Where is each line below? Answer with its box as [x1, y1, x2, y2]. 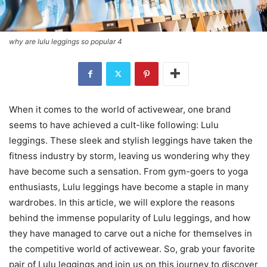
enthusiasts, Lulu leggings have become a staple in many [9, 181, 249, 193]
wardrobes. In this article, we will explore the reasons [9, 196, 235, 208]
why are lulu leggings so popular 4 [9, 36, 122, 46]
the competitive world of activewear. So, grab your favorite [9, 243, 255, 254]
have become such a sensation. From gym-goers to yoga [9, 165, 248, 177]
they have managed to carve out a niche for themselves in [9, 227, 252, 239]
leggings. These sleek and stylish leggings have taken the [9, 134, 253, 146]
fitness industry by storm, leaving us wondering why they [9, 150, 250, 162]
